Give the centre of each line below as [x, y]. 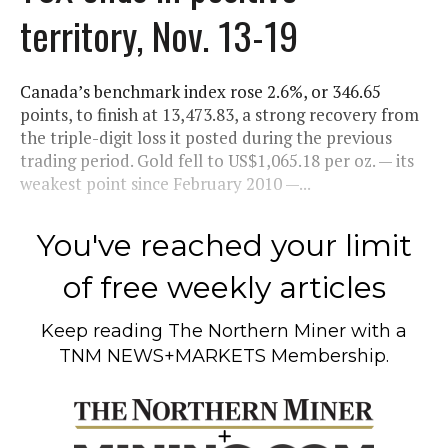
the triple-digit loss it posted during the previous [206, 137]
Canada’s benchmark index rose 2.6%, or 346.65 [200, 91]
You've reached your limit [224, 245]
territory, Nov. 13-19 [159, 34]
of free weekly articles [224, 287]
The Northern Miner [257, 330]
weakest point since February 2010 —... [165, 183]
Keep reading [104, 330]
